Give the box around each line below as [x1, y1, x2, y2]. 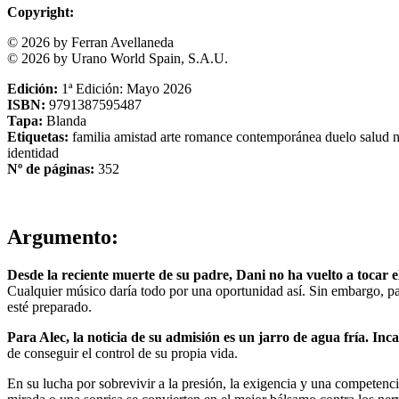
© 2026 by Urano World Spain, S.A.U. [7, 50, 228, 66]
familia [72, 128, 114, 144]
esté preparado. [7, 298, 92, 314]
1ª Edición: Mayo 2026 [61, 80, 191, 96]
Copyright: [7, 4, 74, 20]
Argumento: [7, 224, 118, 248]
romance [184, 128, 236, 144]
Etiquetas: [7, 128, 72, 144]
